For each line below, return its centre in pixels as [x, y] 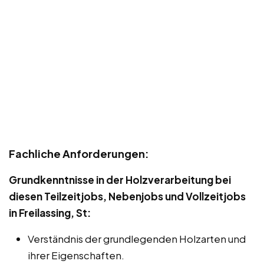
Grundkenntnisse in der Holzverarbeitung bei [120, 179]
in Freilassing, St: [50, 212]
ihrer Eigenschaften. [76, 255]
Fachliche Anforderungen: [79, 153]
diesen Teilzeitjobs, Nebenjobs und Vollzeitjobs [127, 196]
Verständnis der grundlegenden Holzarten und [137, 238]
